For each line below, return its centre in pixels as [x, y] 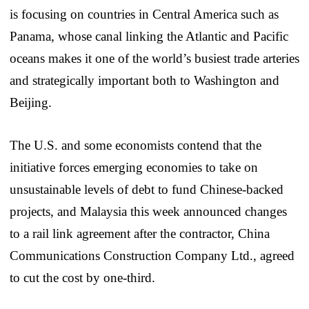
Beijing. [31, 102]
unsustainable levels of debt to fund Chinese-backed [147, 189]
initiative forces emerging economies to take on [134, 167]
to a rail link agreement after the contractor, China [140, 233]
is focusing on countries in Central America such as [144, 14]
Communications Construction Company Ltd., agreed [152, 255]
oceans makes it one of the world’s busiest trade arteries [154, 58]
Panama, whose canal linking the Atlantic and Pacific [149, 36]
